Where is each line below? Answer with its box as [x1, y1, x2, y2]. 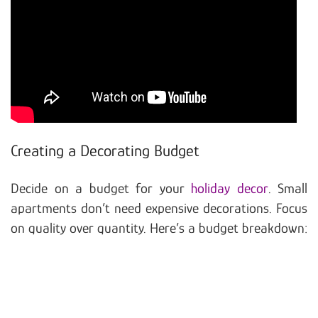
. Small [268, 180, 307, 197]
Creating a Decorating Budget [11, 141, 199, 160]
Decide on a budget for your [11, 180, 191, 197]
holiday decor [191, 180, 268, 197]
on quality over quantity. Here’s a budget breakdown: [11, 220, 307, 236]
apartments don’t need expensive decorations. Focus [11, 200, 307, 216]
